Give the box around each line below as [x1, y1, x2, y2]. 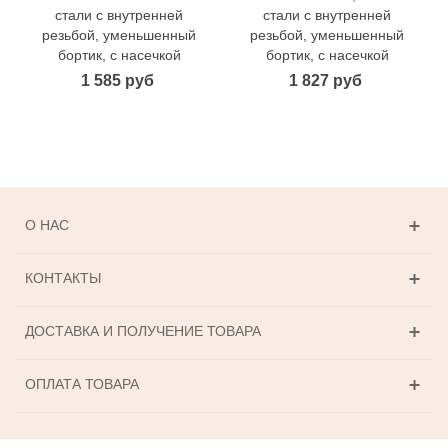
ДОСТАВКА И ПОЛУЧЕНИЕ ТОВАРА [25, 323, 261, 340]
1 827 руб [288, 72, 362, 90]
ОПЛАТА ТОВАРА [25, 376, 139, 393]
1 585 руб [80, 72, 154, 90]
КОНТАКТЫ [25, 270, 101, 287]
